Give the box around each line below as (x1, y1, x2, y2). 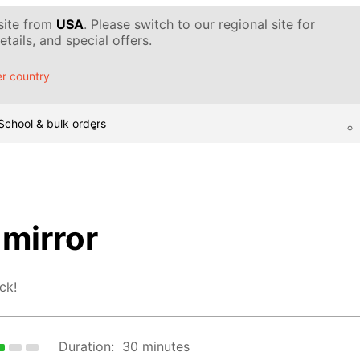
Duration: (59, 338, 115, 355)
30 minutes (122, 338, 190, 355)
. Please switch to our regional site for (84, 16, 315, 32)
